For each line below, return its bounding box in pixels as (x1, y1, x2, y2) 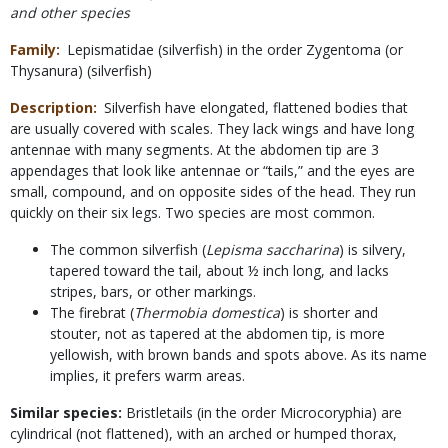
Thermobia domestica (134, 303, 280, 323)
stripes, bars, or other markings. (50, 282, 256, 302)
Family (10, 40, 56, 60)
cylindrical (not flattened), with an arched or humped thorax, (10, 424, 397, 444)
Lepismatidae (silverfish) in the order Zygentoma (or (67, 40, 403, 60)
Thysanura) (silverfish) (10, 61, 152, 81)
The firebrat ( (50, 303, 134, 323)
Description (10, 98, 93, 118)
